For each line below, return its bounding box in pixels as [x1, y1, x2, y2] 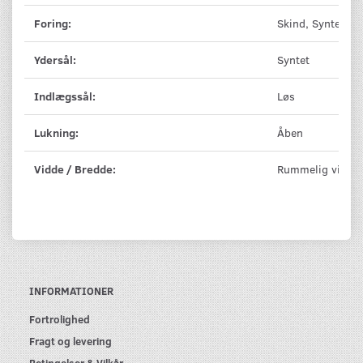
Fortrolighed [29, 311, 90, 326]
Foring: [34, 15, 71, 31]
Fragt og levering [29, 333, 112, 348]
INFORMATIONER [29, 283, 113, 297]
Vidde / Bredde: [34, 160, 116, 177]
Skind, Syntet [277, 15, 344, 31]
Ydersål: [34, 51, 76, 67]
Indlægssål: [34, 88, 96, 104]
